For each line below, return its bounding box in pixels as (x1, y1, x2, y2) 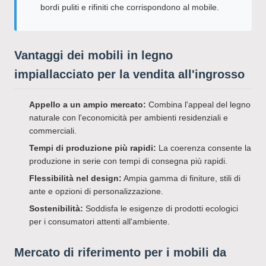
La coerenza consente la (156, 143, 251, 153)
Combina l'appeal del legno (146, 100, 251, 109)
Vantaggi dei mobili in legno (14, 49, 173, 62)
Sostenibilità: (29, 204, 83, 213)
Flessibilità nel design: (29, 173, 122, 183)
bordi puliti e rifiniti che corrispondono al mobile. (40, 2, 219, 12)
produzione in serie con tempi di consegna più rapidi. (29, 156, 227, 166)
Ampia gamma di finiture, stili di (122, 173, 240, 183)
